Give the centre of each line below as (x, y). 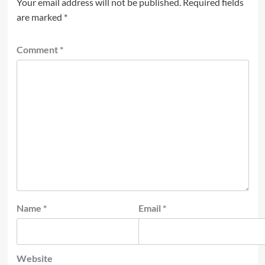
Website (34, 258)
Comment (38, 49)
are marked (40, 17)
